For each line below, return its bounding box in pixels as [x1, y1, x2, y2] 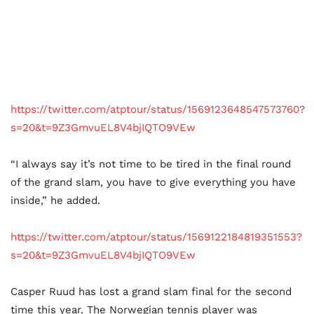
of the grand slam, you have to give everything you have [11, 175, 296, 189]
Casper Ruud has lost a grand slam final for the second [11, 285, 292, 298]
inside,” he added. [11, 193, 100, 207]
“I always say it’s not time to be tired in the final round [11, 157, 291, 170]
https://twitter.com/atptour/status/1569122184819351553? [11, 230, 302, 243]
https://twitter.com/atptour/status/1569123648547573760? [11, 102, 305, 116]
